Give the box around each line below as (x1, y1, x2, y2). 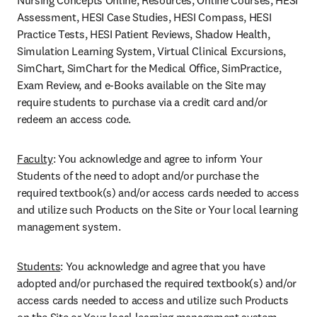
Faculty (17, 151, 53, 166)
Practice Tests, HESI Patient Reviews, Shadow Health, (17, 27, 270, 41)
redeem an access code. (17, 112, 131, 126)
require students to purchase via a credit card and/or (17, 95, 268, 109)
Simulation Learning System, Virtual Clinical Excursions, (17, 44, 287, 58)
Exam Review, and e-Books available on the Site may (17, 78, 266, 92)
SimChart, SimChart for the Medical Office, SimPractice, (17, 61, 282, 75)
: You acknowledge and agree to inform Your (52, 151, 263, 166)
